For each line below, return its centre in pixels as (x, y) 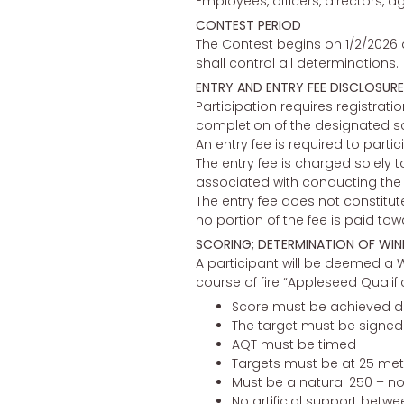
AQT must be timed (294, 345)
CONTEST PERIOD (248, 26)
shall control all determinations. (297, 64)
